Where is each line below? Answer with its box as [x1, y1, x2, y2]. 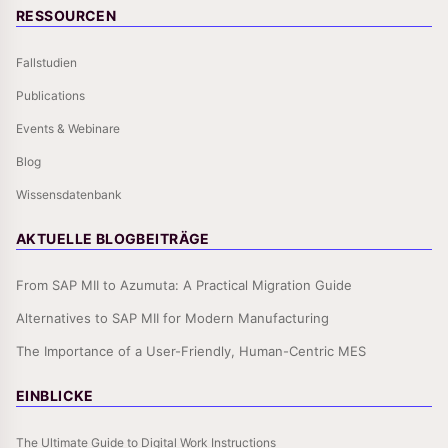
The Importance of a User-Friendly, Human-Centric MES [16, 343, 366, 359]
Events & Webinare [16, 121, 120, 136]
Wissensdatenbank [16, 187, 122, 202]
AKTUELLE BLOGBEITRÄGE [16, 230, 210, 247]
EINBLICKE [16, 387, 94, 404]
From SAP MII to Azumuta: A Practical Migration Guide [16, 277, 352, 293]
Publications [16, 88, 85, 103]
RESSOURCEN [16, 7, 117, 24]
